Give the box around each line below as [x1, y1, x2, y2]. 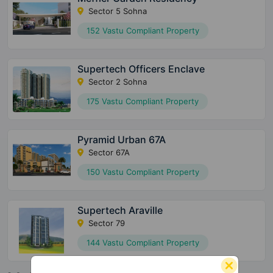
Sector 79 [86, 218, 126, 229]
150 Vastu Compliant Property [87, 167, 200, 177]
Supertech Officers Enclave [77, 63, 205, 76]
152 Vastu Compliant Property [87, 26, 200, 36]
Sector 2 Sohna [86, 77, 147, 87]
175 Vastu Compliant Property [87, 96, 199, 107]
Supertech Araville [77, 204, 163, 217]
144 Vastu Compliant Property [87, 238, 200, 248]
